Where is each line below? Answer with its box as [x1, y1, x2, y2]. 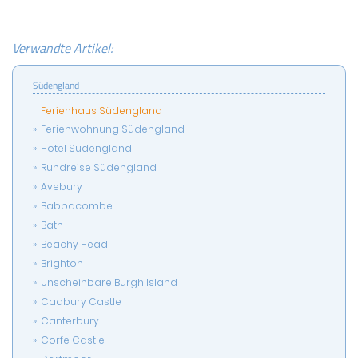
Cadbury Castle [41, 295, 121, 308]
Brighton [41, 257, 83, 270]
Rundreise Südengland [41, 161, 157, 174]
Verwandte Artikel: [12, 38, 113, 58]
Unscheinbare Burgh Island [41, 276, 177, 289]
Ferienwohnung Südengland [41, 122, 185, 136]
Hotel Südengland [41, 141, 132, 155]
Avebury [41, 180, 82, 193]
